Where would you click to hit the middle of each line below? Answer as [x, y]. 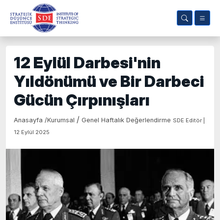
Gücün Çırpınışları [82, 100]
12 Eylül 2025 [32, 132]
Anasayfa [29, 120]
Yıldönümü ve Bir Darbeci [109, 81]
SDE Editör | [189, 120]
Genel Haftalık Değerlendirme [126, 120]
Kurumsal [61, 120]
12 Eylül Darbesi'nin [87, 63]
